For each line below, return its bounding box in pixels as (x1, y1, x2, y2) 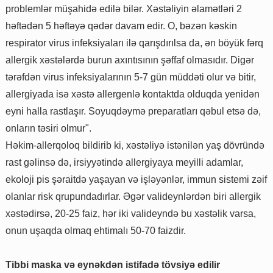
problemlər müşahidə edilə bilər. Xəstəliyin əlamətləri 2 (5, 3, 242, 14)
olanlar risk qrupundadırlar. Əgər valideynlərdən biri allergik (5, 191, 261, 202)
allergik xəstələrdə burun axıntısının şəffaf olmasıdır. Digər (5, 54, 254, 65)
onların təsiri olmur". (5, 122, 94, 133)
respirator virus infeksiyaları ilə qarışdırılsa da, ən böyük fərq (5, 37, 263, 48)
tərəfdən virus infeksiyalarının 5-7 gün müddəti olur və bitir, (5, 71, 256, 82)
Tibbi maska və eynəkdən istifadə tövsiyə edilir (5, 259, 220, 270)
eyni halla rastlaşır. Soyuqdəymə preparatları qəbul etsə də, (5, 105, 261, 116)
